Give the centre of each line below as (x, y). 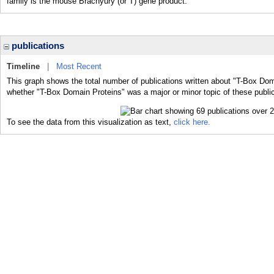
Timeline (23, 66)
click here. (192, 122)
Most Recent (79, 66)
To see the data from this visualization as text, (90, 122)
